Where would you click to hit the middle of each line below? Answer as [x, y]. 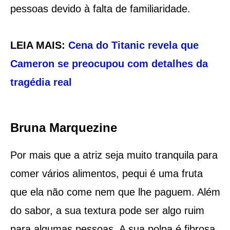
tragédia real [41, 82]
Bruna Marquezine [63, 127]
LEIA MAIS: [39, 45]
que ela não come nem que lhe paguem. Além [115, 192]
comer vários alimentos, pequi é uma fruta [106, 173]
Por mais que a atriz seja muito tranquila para [114, 155]
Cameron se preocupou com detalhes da [109, 63]
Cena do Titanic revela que [133, 45]
